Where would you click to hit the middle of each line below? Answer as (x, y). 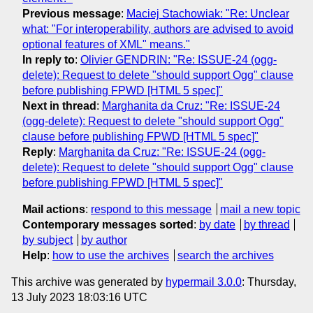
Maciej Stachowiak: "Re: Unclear (208, 13)
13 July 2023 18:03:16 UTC (79, 297)
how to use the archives (111, 255)
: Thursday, (269, 282)
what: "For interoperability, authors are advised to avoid (158, 29)
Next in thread (59, 105)
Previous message (72, 13)
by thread (267, 224)
